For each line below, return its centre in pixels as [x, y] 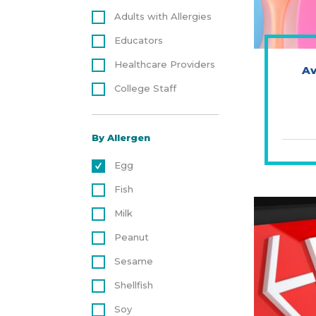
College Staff [145, 88]
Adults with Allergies [163, 16]
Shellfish [133, 285]
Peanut [131, 237]
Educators [138, 40]
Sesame [133, 261]
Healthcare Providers [164, 64]
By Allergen [121, 138]
